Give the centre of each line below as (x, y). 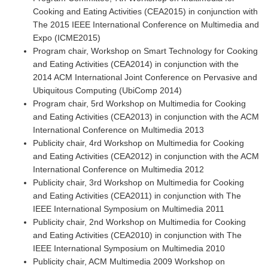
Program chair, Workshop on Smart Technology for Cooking (145, 51)
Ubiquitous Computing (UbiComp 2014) (107, 91)
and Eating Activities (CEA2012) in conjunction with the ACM (146, 156)
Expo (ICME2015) (67, 38)
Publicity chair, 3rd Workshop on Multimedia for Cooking (138, 183)
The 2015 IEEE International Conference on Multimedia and (146, 25)
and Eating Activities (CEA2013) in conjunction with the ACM (146, 117)
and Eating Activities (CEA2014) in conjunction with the (136, 64)
